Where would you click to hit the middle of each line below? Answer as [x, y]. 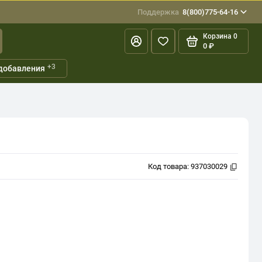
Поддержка [158, 12]
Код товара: [169, 167]
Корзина [217, 37]
